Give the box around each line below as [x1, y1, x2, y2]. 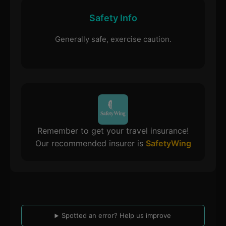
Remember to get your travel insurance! [37, 125, 189, 136]
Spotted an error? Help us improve [62, 211, 172, 220]
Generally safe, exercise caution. [54, 34, 172, 44]
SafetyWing [145, 138, 191, 148]
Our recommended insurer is [35, 138, 146, 148]
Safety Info [89, 12, 137, 23]
